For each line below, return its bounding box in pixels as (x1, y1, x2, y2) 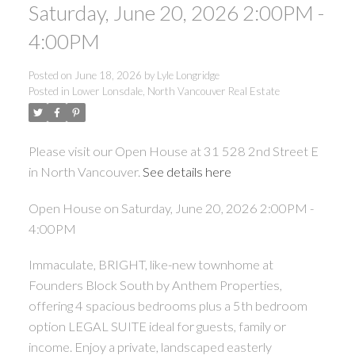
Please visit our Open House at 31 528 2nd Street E (28, 143, 319, 158)
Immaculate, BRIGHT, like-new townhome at (28, 257, 273, 273)
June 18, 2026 (74, 68, 142, 82)
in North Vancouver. (28, 163, 143, 179)
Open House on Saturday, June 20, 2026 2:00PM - (28, 200, 314, 216)
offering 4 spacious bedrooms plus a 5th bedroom (28, 298, 307, 314)
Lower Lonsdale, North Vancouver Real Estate (71, 84, 280, 97)
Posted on (28, 68, 74, 82)
